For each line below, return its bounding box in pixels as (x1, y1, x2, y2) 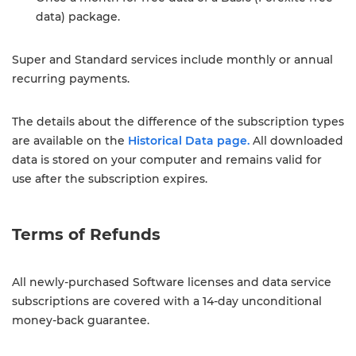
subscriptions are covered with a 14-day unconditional (12, 294, 322, 308)
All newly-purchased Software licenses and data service (12, 275, 331, 289)
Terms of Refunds (12, 225, 161, 244)
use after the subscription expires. (12, 172, 207, 186)
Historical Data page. (128, 133, 250, 148)
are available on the (12, 133, 128, 148)
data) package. (36, 10, 120, 24)
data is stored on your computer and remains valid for (12, 153, 322, 167)
